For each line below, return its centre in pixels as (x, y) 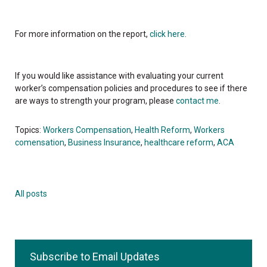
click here (167, 34)
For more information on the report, (82, 34)
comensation (40, 142)
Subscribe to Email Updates (95, 256)
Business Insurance (104, 142)
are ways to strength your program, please (95, 100)
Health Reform (162, 130)
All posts (31, 193)
